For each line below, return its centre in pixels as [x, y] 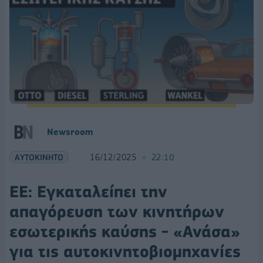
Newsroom [70, 132]
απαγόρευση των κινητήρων [117, 212]
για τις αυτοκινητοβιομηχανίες [125, 252]
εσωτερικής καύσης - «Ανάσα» [125, 232]
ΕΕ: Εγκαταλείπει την [88, 192]
